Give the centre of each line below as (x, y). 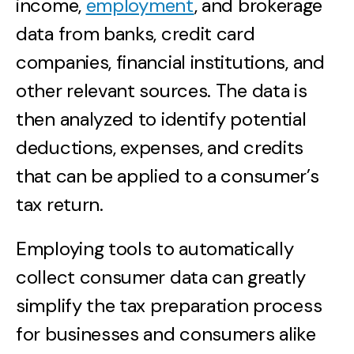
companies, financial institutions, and (170, 62)
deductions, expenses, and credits (160, 147)
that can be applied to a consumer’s (168, 175)
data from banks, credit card (136, 33)
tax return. (62, 204)
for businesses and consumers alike (166, 333)
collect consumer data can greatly (161, 277)
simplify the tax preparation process (169, 305)
